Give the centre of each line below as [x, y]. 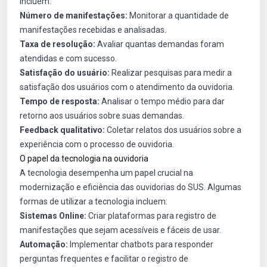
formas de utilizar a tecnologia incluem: [94, 201]
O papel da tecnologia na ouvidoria [84, 159]
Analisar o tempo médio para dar [162, 101]
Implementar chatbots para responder [141, 244]
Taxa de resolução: [58, 44]
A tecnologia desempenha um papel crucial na [106, 173]
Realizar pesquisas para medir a [171, 73]
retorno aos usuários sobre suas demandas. [102, 116]
